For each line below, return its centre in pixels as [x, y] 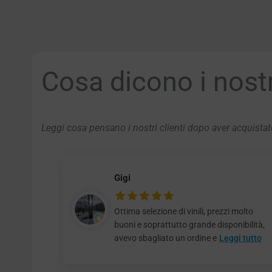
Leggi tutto [240, 238]
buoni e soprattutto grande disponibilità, [189, 224]
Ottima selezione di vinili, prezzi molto [184, 211]
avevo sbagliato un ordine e [165, 238]
